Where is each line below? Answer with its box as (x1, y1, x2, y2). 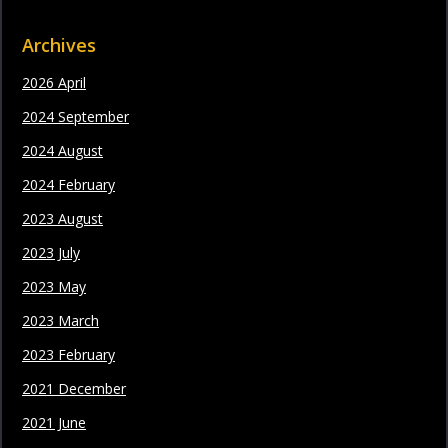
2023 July (22, 242, 80, 262)
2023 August (22, 208, 103, 228)
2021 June (22, 412, 86, 432)
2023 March (22, 310, 99, 330)
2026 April (22, 72, 86, 92)
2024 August (22, 140, 103, 160)
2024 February (22, 174, 115, 194)
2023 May (22, 276, 86, 296)
